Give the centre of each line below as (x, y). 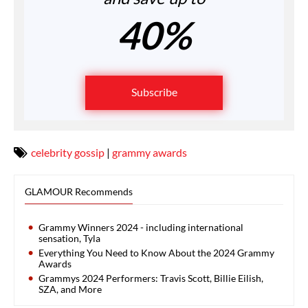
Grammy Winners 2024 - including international (141, 227)
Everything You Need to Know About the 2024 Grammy (156, 252)
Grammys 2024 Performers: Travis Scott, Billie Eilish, (151, 278)
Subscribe (154, 91)
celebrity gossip (68, 152)
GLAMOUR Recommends (79, 191)
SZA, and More (70, 289)
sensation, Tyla (69, 238)
